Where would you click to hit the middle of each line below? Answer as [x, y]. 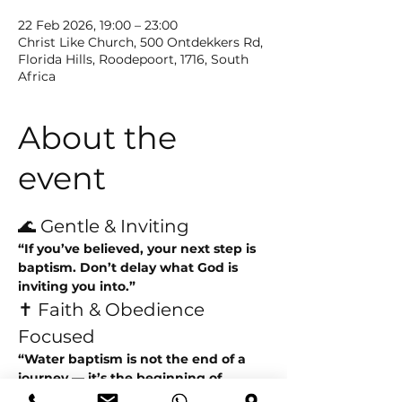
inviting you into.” [77, 286]
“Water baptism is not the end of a [134, 359]
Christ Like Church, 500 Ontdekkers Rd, [140, 42]
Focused [57, 336]
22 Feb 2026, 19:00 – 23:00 [98, 25]
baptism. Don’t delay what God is [130, 267]
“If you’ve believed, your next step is [139, 249]
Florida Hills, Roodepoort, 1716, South [133, 59]
